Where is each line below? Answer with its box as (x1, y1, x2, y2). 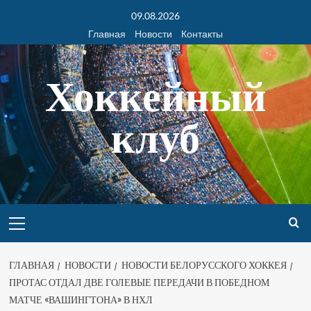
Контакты (181, 28, 223, 40)
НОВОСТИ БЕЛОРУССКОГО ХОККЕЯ (121, 259, 287, 271)
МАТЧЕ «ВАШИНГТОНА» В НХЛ (8, 294, 153, 306)
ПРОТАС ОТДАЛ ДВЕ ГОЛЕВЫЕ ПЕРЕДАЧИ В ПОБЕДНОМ (8, 276, 269, 289)
